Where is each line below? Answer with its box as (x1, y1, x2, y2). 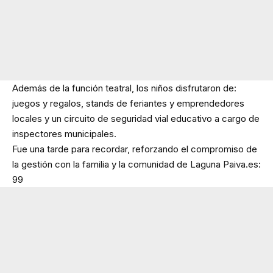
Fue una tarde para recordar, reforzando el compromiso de (12, 143, 257, 155)
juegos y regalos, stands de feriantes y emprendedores (12, 97, 244, 110)
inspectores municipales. (12, 128, 116, 140)
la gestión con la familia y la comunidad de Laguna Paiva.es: (12, 158, 261, 171)
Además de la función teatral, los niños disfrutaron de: (12, 82, 236, 94)
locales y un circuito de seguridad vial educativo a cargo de (12, 113, 260, 125)
